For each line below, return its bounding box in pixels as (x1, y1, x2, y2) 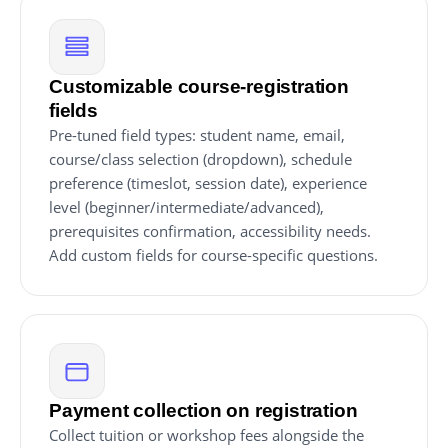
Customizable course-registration (49, 76, 349, 97)
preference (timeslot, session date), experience (49, 173, 367, 193)
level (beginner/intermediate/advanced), (49, 197, 324, 217)
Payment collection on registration (49, 400, 358, 421)
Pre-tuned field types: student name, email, (49, 125, 345, 145)
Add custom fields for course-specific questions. (49, 245, 378, 265)
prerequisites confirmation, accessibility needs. (49, 221, 371, 241)
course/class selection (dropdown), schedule (49, 149, 352, 169)
